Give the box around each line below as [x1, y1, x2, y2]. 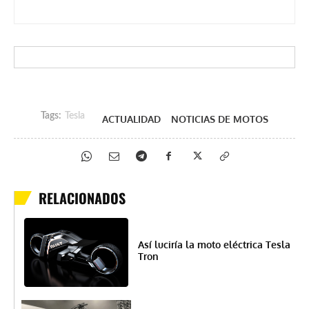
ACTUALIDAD [102, 112, 161, 125]
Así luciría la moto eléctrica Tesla [137, 239, 290, 251]
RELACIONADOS [39, 187, 126, 208]
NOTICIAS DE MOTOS [171, 112, 268, 125]
